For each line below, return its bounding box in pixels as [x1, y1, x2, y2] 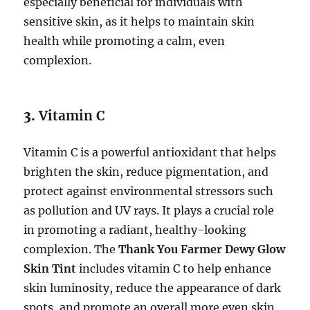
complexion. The [24, 242, 119, 256]
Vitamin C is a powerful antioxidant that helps [24, 145, 277, 159]
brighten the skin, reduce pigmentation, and [24, 165, 269, 179]
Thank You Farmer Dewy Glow [118, 242, 286, 256]
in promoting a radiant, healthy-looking [24, 223, 247, 237]
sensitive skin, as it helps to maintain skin [24, 15, 255, 28]
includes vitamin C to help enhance [76, 262, 272, 275]
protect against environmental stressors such [24, 184, 274, 198]
